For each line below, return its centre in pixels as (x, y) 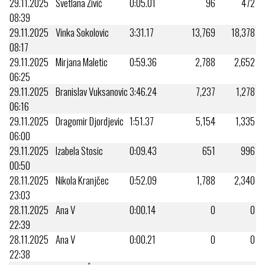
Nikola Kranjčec (82, 180)
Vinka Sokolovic (82, 32)
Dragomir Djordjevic (90, 121)
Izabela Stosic (79, 150)
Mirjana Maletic (82, 62)
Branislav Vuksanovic (92, 91)
